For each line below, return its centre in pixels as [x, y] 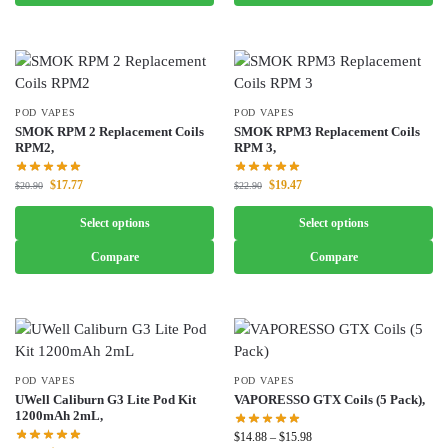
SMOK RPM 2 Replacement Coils [109, 131]
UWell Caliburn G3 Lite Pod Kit [105, 399]
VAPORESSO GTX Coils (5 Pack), [329, 399]
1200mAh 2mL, [59, 415]
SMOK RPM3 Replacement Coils [327, 131]
